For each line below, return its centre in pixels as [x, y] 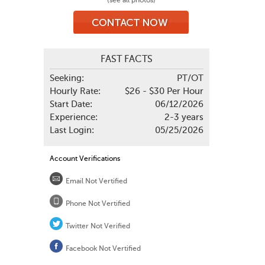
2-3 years [184, 118]
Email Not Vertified [96, 182]
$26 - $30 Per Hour [164, 92]
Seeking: [67, 79]
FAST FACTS [126, 60]
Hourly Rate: [75, 92]
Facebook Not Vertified [103, 249]
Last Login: [72, 131]
